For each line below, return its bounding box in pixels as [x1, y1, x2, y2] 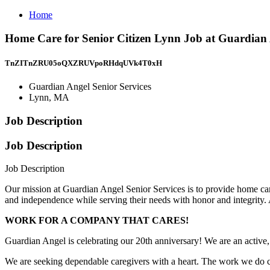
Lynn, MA [29, 92, 69, 103]
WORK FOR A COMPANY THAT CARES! [5, 215, 189, 226]
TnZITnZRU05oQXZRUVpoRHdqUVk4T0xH [5, 58, 162, 67]
